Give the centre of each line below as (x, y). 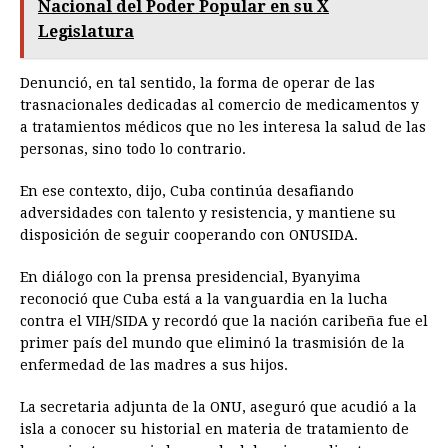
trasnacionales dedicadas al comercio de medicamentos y (219, 105)
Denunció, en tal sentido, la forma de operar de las (197, 83)
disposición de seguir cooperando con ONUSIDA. (189, 235)
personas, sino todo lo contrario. (133, 149)
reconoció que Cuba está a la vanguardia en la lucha (204, 299)
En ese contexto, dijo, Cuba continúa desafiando (187, 191)
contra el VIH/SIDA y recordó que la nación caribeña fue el (224, 321)
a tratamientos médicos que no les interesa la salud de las (223, 127)
